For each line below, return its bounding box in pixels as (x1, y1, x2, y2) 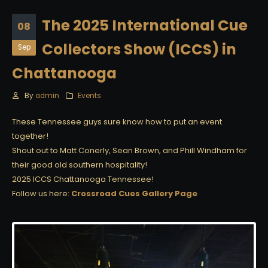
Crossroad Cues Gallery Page (71, 188, 197, 200)
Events (78, 91, 102, 101)
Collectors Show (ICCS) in (42, 39, 236, 60)
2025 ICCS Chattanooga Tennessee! (12, 173, 154, 185)
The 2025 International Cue (42, 15, 248, 36)
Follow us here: (12, 188, 71, 200)
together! (12, 130, 48, 142)
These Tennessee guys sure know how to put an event (12, 116, 222, 128)
